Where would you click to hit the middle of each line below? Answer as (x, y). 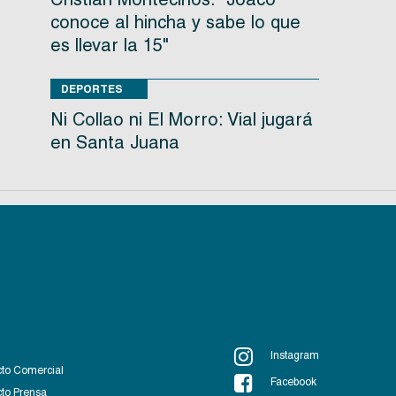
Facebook (293, 382)
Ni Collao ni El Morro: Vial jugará (181, 120)
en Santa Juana (114, 143)
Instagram (295, 356)
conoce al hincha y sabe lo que (175, 23)
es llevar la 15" (109, 46)
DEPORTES (91, 89)
